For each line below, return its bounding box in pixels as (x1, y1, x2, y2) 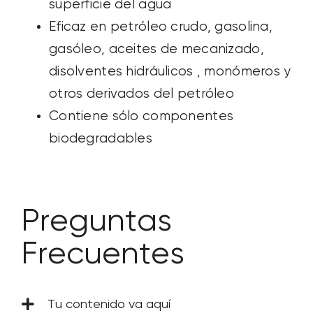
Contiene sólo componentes (48, 109, 234, 123)
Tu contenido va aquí (47, 298, 170, 311)
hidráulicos (126, 64, 197, 78)
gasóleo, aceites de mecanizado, (48, 42, 264, 56)
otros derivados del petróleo (48, 87, 234, 101)
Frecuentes (20, 238, 184, 270)
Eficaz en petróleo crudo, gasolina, (48, 20, 272, 34)
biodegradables (48, 131, 152, 145)
